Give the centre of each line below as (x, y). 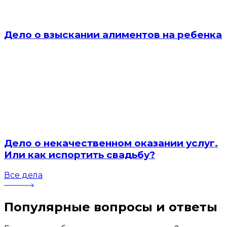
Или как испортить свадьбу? (80, 155)
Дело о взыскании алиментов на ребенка (113, 34)
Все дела (23, 175)
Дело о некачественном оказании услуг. (111, 143)
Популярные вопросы (80, 207)
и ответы (187, 207)
